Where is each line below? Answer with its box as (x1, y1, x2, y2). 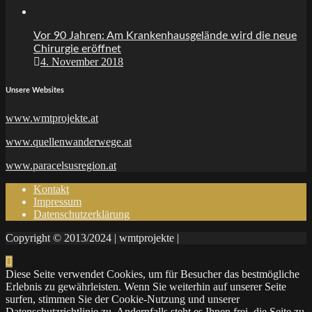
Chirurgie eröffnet (33, 42, 121, 54)
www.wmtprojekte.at (6, 111, 98, 124)
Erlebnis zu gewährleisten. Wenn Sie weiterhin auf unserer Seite (6, 280, 286, 292)
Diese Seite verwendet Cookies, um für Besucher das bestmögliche (6, 267, 299, 280)
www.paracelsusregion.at (6, 159, 116, 171)
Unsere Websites (6, 86, 64, 94)
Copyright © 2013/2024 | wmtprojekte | (6, 231, 179, 244)
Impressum (33, 195, 81, 208)
